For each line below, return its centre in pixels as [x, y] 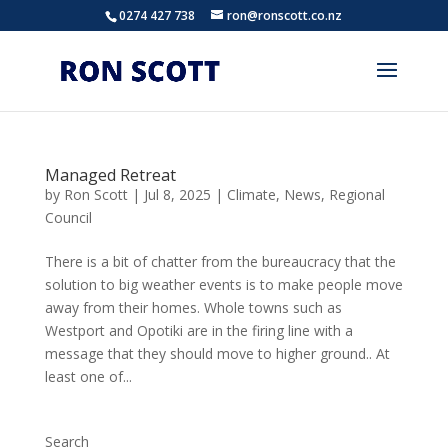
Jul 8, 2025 [177, 194]
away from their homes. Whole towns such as [193, 307]
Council [68, 217]
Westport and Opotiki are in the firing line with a [198, 330]
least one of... [88, 376]
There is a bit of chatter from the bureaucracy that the [220, 261]
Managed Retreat [110, 175]
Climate [251, 194]
